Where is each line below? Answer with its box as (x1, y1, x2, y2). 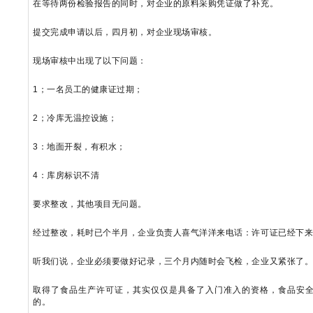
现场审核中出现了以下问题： (33, 56, 147, 66)
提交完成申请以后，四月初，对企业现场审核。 (33, 27, 217, 37)
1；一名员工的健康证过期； (33, 85, 144, 94)
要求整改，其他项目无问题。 (33, 199, 147, 209)
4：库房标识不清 (33, 170, 100, 180)
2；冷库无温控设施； (33, 113, 117, 123)
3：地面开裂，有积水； (33, 142, 126, 152)
